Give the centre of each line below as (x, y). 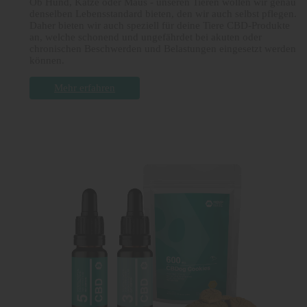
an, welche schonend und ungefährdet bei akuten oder (146, 37)
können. (47, 60)
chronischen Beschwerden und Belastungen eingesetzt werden (163, 48)
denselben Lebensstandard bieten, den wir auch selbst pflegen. (163, 13)
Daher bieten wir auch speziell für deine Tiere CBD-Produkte (160, 25)
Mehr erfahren (85, 87)
